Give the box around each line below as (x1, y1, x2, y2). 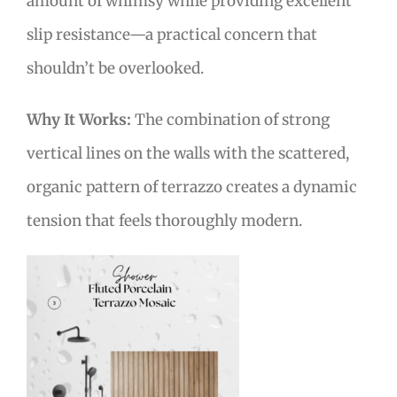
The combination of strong (131, 109, 330, 129)
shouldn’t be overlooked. (27, 58, 204, 78)
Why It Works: (27, 109, 131, 129)
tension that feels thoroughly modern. (27, 210, 302, 230)
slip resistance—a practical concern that (27, 24, 317, 44)
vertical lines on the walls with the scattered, (27, 143, 349, 163)
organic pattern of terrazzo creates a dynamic (27, 176, 357, 197)
